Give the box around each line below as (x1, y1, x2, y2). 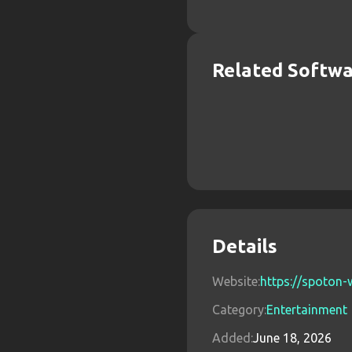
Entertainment (266, 302, 347, 317)
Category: (212, 302, 266, 317)
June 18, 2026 (253, 331, 332, 345)
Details (212, 236, 277, 257)
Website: (212, 274, 260, 288)
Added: (212, 331, 253, 345)
